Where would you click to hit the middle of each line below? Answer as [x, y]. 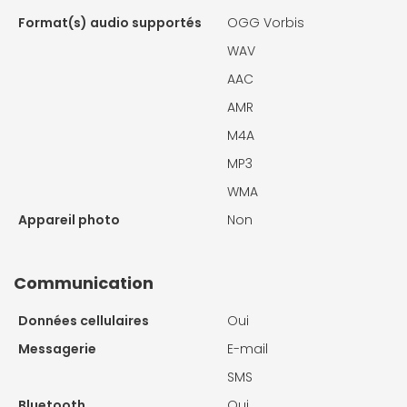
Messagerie [57, 348]
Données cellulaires [84, 320]
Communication [84, 283]
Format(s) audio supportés [110, 22]
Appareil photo [69, 219]
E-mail [248, 348]
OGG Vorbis [266, 22]
